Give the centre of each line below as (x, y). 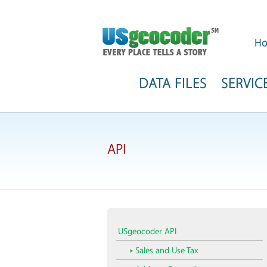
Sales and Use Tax (167, 251)
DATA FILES (173, 84)
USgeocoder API (147, 232)
